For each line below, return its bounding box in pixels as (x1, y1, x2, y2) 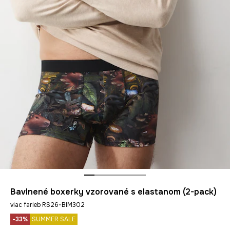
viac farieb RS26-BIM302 (10, 201, 85, 209)
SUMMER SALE (32, 215, 75, 223)
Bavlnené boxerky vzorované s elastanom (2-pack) (10, 186, 217, 197)
